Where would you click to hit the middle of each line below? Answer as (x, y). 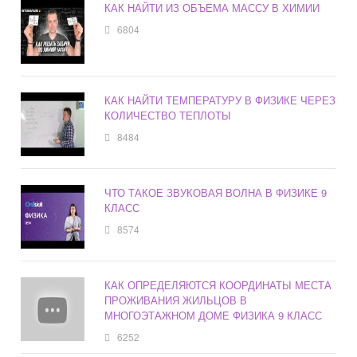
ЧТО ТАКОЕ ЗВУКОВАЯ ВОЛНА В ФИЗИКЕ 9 (216, 193)
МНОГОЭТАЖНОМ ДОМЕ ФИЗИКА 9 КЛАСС (214, 316)
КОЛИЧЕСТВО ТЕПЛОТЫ (168, 116)
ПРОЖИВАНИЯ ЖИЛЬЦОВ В (176, 300)
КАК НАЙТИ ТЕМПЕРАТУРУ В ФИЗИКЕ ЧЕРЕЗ (220, 100)
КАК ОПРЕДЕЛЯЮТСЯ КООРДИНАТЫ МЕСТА (218, 285)
